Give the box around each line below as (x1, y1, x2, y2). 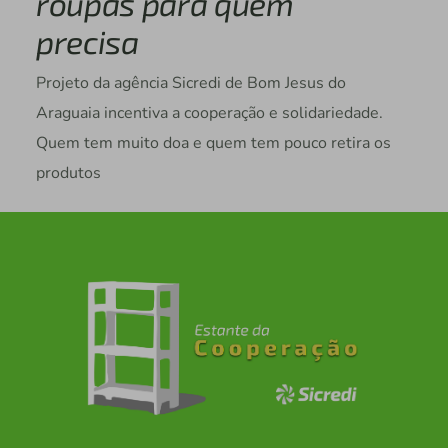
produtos (35, 162, 101, 185)
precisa (35, 22, 139, 61)
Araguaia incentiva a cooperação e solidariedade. (35, 102, 383, 125)
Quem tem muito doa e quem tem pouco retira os (35, 132, 391, 155)
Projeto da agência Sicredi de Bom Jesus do (35, 72, 346, 95)
